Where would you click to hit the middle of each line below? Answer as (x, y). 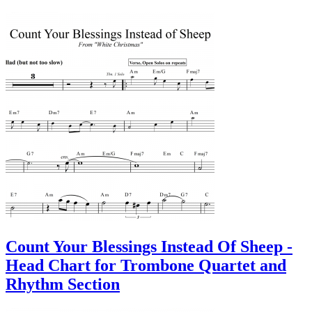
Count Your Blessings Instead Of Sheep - (149, 246)
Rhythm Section (63, 284)
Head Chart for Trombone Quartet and (146, 265)
